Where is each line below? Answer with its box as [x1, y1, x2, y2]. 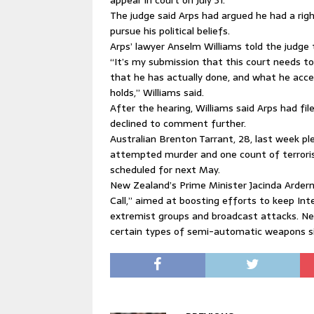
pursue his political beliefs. [110, 23, 230, 39]
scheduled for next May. [110, 162, 220, 178]
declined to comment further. [110, 116, 246, 132]
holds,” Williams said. [110, 85, 204, 101]
